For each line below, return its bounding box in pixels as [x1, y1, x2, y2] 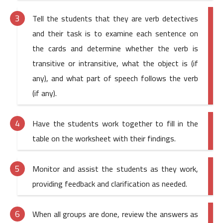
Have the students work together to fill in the [32, 116, 198, 131]
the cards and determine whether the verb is [32, 41, 198, 56]
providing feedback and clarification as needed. [32, 176, 187, 192]
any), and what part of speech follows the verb [32, 71, 198, 86]
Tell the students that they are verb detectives [32, 11, 198, 26]
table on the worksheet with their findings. [32, 131, 176, 146]
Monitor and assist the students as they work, [32, 161, 198, 177]
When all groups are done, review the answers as [32, 207, 198, 222]
